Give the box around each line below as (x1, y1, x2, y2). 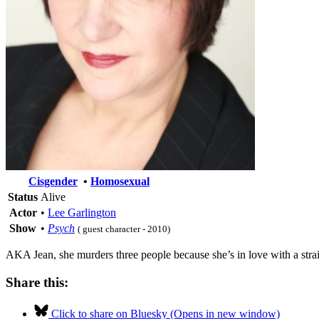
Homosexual (90, 174, 150, 187)
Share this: (6, 274, 68, 290)
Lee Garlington (48, 206, 116, 219)
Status (8, 190, 38, 203)
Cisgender (28, 174, 78, 187)
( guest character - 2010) (78, 223, 170, 234)
